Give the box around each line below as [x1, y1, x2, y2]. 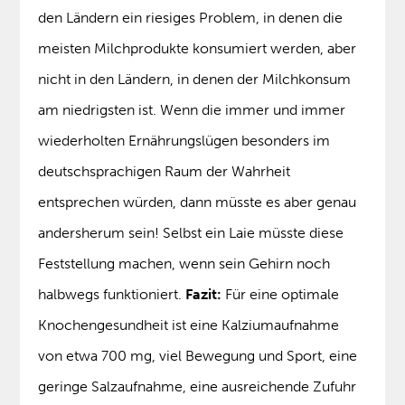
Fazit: [185, 286, 222, 304]
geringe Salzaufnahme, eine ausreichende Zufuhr [38, 378, 357, 396]
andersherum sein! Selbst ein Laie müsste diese [38, 224, 344, 242]
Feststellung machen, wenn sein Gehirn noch [38, 255, 331, 273]
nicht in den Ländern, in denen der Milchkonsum [38, 71, 352, 89]
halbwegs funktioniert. [38, 286, 186, 304]
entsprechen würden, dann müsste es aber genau [38, 193, 357, 212]
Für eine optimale [221, 286, 340, 304]
